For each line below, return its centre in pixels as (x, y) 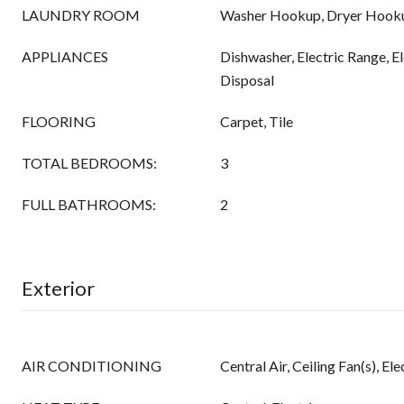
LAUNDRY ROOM (81, 15)
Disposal (247, 80)
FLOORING (59, 121)
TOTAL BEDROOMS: (89, 163)
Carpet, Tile (257, 121)
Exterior (58, 288)
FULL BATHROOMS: (89, 204)
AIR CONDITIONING (92, 366)
